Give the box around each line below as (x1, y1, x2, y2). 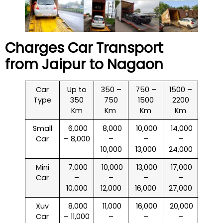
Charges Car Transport (5, 38, 163, 58)
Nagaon (107, 55, 163, 75)
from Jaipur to (5, 55, 107, 75)
